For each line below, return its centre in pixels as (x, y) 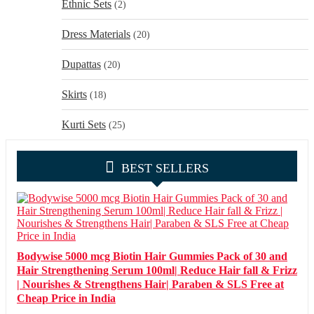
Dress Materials (96, 34)
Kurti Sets (84, 124)
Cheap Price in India (66, 298)
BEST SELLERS (165, 168)
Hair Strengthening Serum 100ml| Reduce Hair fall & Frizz (157, 270)
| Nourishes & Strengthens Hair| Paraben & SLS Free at (150, 284)
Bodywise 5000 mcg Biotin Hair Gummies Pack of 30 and (152, 256)
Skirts (74, 94)
